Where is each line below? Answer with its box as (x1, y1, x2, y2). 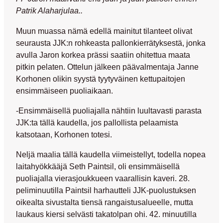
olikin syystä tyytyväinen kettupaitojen (51, 74, 185, 83)
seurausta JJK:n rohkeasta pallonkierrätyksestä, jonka (16, 38, 206, 47)
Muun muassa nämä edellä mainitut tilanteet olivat (16, 26, 192, 35)
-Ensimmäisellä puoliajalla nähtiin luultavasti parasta (16, 106, 202, 115)
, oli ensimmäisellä (114, 162, 180, 171)
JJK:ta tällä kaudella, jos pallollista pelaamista (16, 117, 178, 127)
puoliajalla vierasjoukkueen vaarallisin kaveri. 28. (16, 174, 190, 183)
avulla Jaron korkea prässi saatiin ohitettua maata (16, 50, 190, 59)
